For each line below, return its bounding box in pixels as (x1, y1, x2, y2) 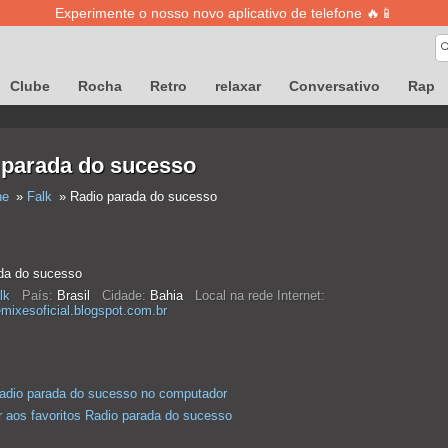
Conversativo (289, 78, 380, 94)
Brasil (52, 288, 102, 303)
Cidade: (101, 288, 146, 303)
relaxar (215, 78, 261, 94)
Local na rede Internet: (194, 288, 325, 303)
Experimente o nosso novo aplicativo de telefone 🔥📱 (54, 5, 394, 21)
